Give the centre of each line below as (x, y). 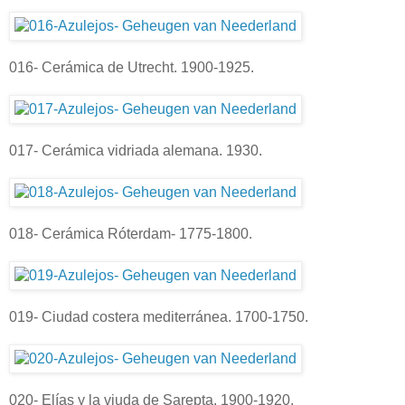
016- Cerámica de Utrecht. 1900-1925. (132, 67)
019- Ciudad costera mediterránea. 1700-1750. (159, 316)
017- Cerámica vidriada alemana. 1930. (136, 150)
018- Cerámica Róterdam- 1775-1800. (131, 233)
